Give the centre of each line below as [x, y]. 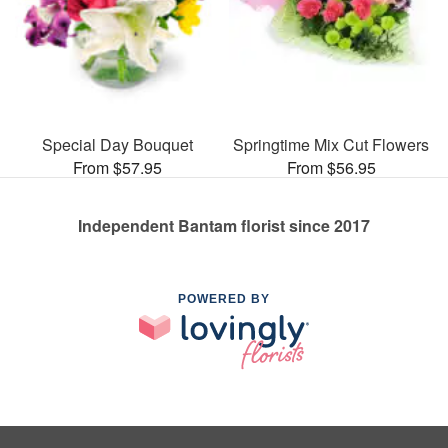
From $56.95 [331, 167]
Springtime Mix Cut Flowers [331, 144]
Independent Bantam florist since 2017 [224, 225]
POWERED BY [224, 298]
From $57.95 [117, 167]
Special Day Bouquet [117, 144]
